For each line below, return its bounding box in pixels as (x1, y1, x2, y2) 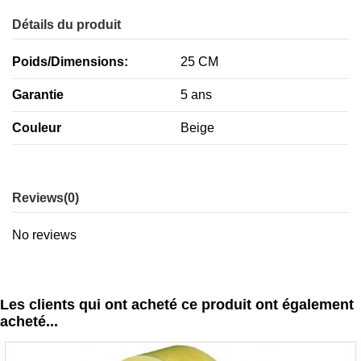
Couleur (12, 121, 61, 135)
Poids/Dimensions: (12, 55, 128, 69)
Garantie (12, 88, 64, 102)
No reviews (12, 228, 77, 243)
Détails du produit (12, 18, 121, 32)
